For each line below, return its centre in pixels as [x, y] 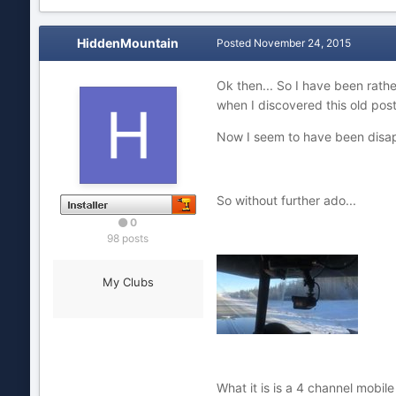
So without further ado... [286, 200]
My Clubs [128, 282]
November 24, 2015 [302, 43]
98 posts [128, 238]
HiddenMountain [128, 43]
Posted [235, 43]
